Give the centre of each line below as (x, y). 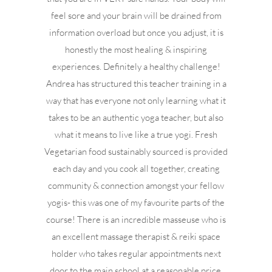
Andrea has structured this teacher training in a (136, 83)
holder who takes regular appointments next (136, 253)
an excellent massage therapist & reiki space (136, 236)
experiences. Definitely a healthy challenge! (136, 66)
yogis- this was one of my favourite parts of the (136, 202)
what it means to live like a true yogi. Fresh (136, 134)
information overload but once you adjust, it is (136, 32)
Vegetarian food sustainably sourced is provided (136, 151)
